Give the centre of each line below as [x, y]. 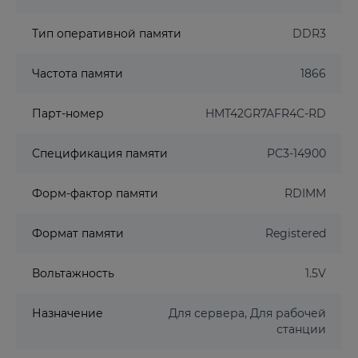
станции [301, 329]
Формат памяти [78, 233]
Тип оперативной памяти [107, 34]
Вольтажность [73, 273]
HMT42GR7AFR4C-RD [266, 113]
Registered [296, 233]
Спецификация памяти [100, 153]
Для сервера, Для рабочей [247, 313]
